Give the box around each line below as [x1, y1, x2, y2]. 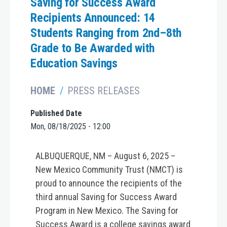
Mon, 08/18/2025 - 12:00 [30, 122, 110, 132]
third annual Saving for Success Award [35, 192, 177, 203]
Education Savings [30, 56, 118, 70]
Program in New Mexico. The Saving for [35, 205, 178, 216]
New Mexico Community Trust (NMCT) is [35, 164, 183, 175]
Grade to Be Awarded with [30, 41, 155, 55]
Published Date [30, 108, 82, 119]
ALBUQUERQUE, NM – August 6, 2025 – [35, 150, 175, 162]
